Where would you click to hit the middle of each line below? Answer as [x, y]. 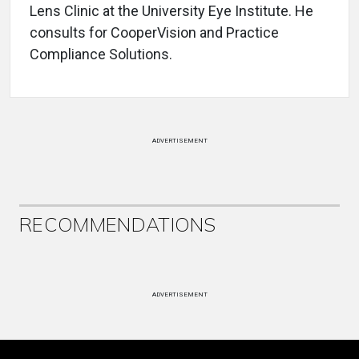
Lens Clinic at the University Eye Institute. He [171, 11]
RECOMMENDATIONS [118, 225]
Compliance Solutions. [101, 54]
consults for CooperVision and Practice [154, 33]
